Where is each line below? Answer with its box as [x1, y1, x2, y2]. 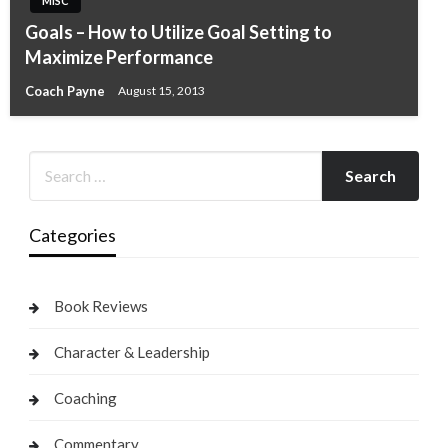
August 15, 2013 [118, 83, 205, 99]
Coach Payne [25, 82, 108, 99]
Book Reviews [53, 296, 148, 315]
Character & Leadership [53, 342, 210, 361]
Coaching [53, 388, 117, 407]
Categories [28, 223, 116, 246]
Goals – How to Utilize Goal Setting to [25, 20, 332, 43]
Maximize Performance [25, 45, 213, 68]
